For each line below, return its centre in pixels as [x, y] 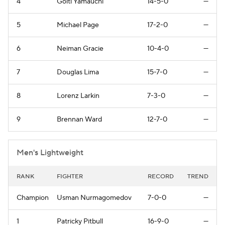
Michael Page [78, 25]
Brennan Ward [79, 119]
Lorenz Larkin [78, 96]
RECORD [161, 176]
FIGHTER [70, 176]
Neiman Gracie [80, 48]
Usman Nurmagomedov [94, 198]
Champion [33, 198]
